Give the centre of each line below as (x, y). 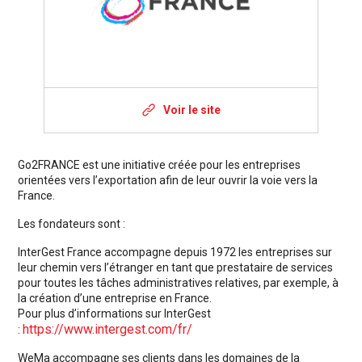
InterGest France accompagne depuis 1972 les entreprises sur (175, 252)
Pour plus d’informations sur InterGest (114, 313)
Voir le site (192, 109)
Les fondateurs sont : (72, 223)
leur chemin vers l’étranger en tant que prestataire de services (175, 267)
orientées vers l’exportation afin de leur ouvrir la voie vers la (168, 180)
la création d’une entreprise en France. (115, 298)
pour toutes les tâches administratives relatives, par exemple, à (178, 282)
